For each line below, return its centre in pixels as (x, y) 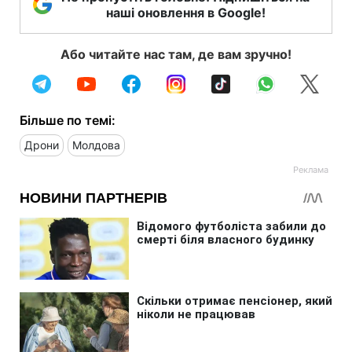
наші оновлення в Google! (185, 12)
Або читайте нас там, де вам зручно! (176, 54)
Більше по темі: (68, 120)
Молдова (96, 145)
